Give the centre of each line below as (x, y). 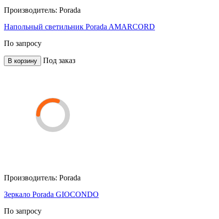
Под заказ (59, 60)
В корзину (22, 61)
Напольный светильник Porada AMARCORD (79, 26)
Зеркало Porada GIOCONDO (51, 194)
